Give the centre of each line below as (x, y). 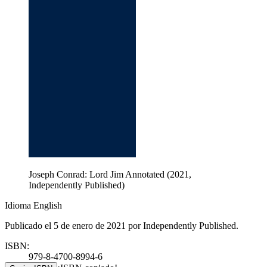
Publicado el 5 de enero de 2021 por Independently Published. (122, 225)
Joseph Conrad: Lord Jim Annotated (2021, (110, 174)
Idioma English (33, 205)
